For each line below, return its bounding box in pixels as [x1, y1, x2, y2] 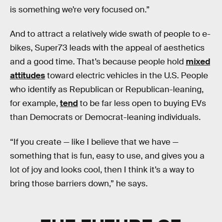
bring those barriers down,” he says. [10, 178, 148, 189]
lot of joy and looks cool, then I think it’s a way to [10, 164, 194, 175]
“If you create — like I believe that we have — [10, 136, 178, 147]
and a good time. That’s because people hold [10, 56, 186, 67]
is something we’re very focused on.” [10, 4, 150, 15]
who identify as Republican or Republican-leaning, [10, 84, 204, 95]
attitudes [10, 70, 45, 81]
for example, [10, 98, 60, 109]
